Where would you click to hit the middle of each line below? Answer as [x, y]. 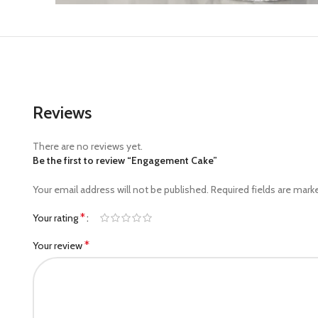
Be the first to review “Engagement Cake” [125, 161]
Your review [59, 245]
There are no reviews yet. [88, 147]
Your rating [56, 218]
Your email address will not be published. [121, 190]
